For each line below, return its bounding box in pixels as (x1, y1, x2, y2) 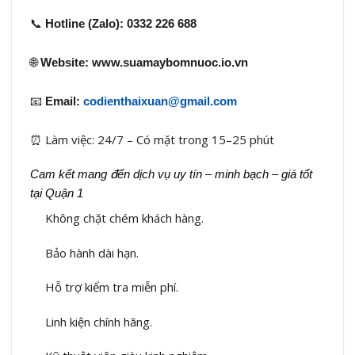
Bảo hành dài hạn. (45, 244, 139, 261)
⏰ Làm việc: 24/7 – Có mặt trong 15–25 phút (29, 132, 274, 148)
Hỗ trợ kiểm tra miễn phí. (45, 279, 178, 296)
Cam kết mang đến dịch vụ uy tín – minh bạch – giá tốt (29, 166, 312, 181)
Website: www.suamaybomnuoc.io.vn (40, 55, 248, 70)
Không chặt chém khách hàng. (45, 210, 204, 227)
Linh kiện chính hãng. (45, 313, 152, 330)
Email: (44, 94, 83, 109)
